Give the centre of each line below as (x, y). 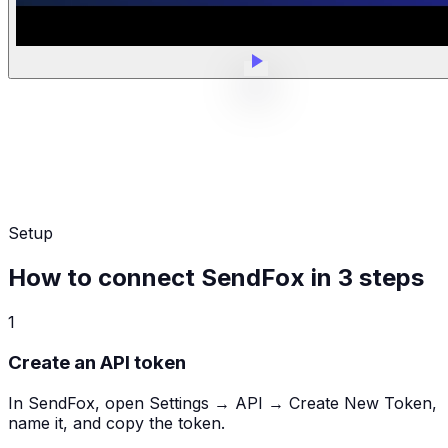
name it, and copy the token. (116, 422)
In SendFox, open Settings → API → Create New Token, (222, 402)
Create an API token (97, 362)
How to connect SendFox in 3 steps (216, 278)
